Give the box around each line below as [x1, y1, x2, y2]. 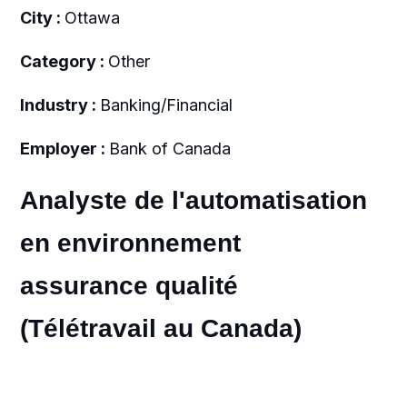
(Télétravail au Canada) [19, 314, 302, 342]
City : [19, 8, 65, 27]
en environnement [19, 229, 241, 257]
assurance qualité [19, 272, 238, 300]
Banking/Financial [99, 95, 233, 114]
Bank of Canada [108, 139, 231, 158]
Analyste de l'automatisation [19, 186, 367, 214]
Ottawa [64, 8, 120, 27]
